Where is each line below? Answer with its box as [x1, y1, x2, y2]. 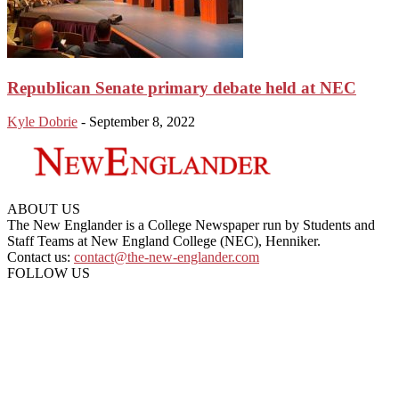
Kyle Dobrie [7, 114, 77, 130]
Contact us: [7, 249, 74, 265]
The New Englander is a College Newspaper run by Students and [7, 217, 375, 233]
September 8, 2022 [89, 114, 195, 130]
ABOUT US [7, 201, 80, 217]
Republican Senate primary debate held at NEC [7, 77, 356, 97]
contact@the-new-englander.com [74, 249, 259, 265]
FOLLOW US [7, 265, 90, 281]
